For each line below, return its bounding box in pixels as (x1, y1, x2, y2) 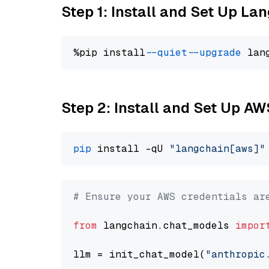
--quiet (151, 46, 187, 59)
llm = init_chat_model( (73, 248, 205, 261)
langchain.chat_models (97, 219, 235, 232)
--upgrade (193, 46, 241, 59)
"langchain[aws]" (169, 142, 265, 155)
